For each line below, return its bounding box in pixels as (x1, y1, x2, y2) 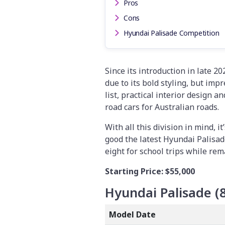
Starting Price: (105, 165, 165, 177)
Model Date (109, 208, 156, 220)
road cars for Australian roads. (105, 101, 221, 113)
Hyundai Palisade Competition (124, 28, 219, 38)
